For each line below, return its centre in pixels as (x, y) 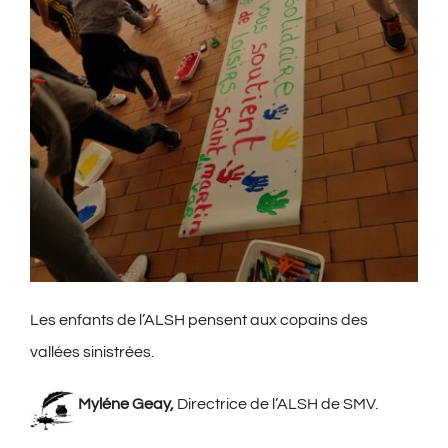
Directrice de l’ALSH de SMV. (277, 404)
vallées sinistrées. (92, 352)
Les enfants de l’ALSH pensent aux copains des (199, 320)
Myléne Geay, (126, 404)
